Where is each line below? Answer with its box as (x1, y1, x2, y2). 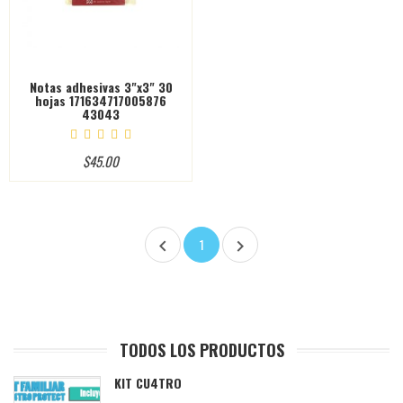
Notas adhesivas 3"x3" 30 (29, 76, 173, 96)
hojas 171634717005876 (35, 90, 166, 110)
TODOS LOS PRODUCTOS (119, 337, 284, 362)
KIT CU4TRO (114, 372, 182, 392)
